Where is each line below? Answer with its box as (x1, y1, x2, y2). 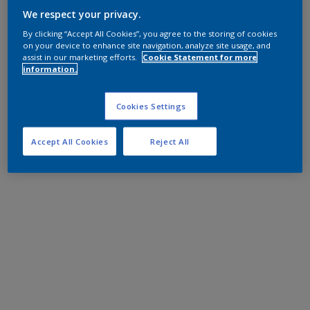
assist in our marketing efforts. (23, 51, 140, 62)
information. (23, 63, 77, 74)
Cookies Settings (116, 100, 186, 111)
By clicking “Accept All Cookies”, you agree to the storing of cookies (23, 28, 277, 39)
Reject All (150, 136, 190, 147)
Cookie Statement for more (143, 51, 257, 62)
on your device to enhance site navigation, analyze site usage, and (23, 39, 271, 51)
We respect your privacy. (23, 7, 142, 21)
